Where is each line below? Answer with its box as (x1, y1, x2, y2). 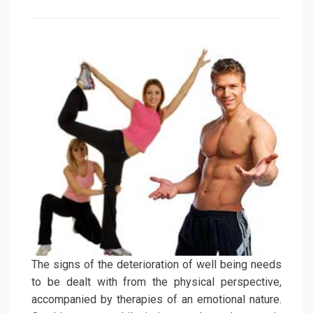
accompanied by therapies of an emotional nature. (31, 293, 282, 307)
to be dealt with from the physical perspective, (31, 275, 282, 289)
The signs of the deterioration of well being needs (31, 258, 282, 272)
